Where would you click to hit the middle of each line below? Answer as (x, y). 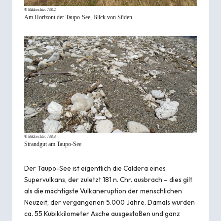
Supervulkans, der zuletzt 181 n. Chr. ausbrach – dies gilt (108, 179)
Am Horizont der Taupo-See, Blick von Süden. (79, 18)
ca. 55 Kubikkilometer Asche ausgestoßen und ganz (102, 213)
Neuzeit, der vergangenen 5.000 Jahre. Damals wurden (110, 202)
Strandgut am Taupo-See (53, 144)
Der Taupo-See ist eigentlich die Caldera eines (95, 168)
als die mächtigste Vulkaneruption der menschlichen (103, 191)
